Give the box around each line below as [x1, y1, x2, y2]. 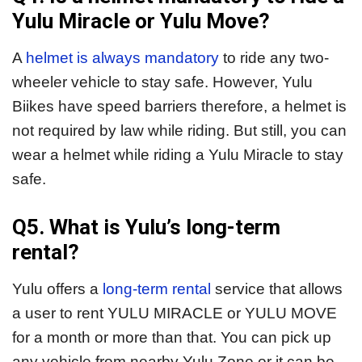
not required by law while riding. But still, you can [12, 122, 347, 140]
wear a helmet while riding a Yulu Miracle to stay [12, 146, 343, 164]
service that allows [211, 280, 343, 297]
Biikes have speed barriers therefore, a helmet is [12, 98, 347, 116]
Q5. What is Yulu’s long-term [12, 214, 280, 239]
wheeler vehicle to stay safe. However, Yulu [12, 74, 313, 91]
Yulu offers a [12, 280, 103, 297]
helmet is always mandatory [26, 49, 219, 67]
